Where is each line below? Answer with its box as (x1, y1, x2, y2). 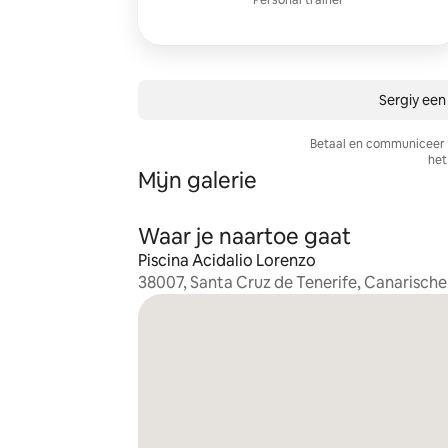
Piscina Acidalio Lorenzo (137, 250, 316, 271)
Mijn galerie (137, 166, 257, 195)
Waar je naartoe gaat (137, 222, 351, 251)
